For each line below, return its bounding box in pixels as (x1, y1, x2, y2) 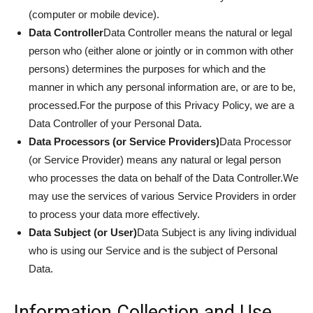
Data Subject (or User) (29, 226, 137, 238)
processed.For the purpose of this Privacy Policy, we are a (29, 99, 294, 111)
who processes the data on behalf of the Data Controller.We (29, 172, 298, 184)
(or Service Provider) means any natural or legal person (29, 154, 281, 166)
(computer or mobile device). (29, 8, 159, 20)
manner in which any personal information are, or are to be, (29, 81, 296, 93)
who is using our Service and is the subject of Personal (29, 245, 277, 256)
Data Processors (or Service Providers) (29, 136, 219, 147)
